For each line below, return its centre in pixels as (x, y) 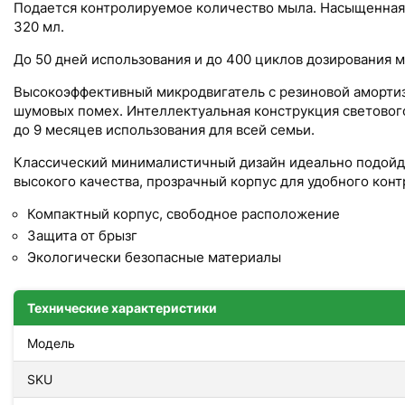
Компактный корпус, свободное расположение (184, 214)
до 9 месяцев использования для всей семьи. (164, 130)
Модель (51, 343)
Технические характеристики (122, 307)
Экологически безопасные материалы (154, 257)
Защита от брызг (82, 235)
